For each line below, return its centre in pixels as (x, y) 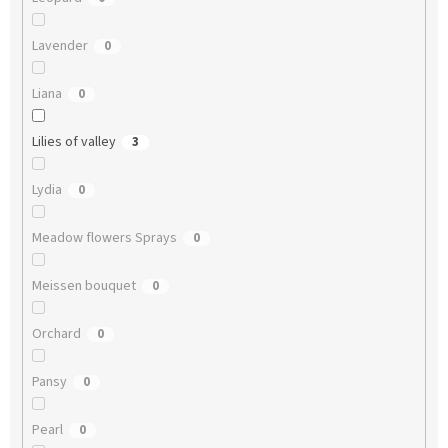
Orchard (56, 334)
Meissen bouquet (83, 286)
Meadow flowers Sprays (104, 238)
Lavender (59, 46)
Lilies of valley (73, 142)
